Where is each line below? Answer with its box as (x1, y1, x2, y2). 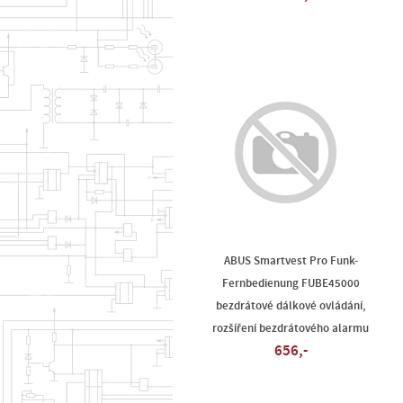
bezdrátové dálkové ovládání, (215, 300, 366, 312)
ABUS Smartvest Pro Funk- (223, 255, 358, 267)
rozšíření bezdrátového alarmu (212, 322, 370, 335)
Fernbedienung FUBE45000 (221, 277, 360, 290)
